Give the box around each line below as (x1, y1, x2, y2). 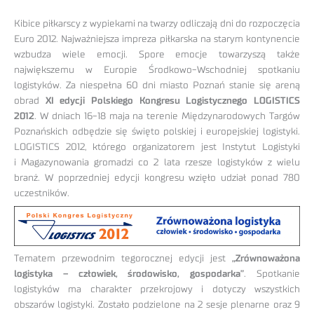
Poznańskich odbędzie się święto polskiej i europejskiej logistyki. (14, 127, 300, 137)
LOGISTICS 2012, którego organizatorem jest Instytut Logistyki (14, 142, 300, 153)
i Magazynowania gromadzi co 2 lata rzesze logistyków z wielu (14, 158, 300, 168)
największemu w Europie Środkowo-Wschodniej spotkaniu (14, 65, 300, 76)
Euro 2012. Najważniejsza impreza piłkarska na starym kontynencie (14, 34, 300, 45)
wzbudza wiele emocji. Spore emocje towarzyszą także (14, 50, 300, 60)
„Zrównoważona (226, 253, 300, 264)
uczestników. (14, 189, 69, 199)
